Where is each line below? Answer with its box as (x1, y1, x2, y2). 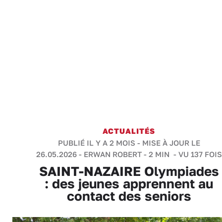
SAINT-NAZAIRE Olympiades (39, 164, 219, 179)
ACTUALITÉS (103, 126, 155, 135)
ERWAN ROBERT (83, 150, 142, 159)
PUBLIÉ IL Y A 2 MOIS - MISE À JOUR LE (57, 138, 200, 147)
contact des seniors (66, 188, 191, 204)
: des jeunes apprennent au (45, 176, 213, 191)
